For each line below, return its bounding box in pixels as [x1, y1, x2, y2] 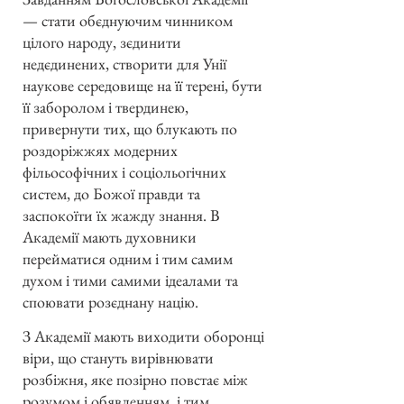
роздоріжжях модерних [23, 139, 178, 161]
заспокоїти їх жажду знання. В [23, 204, 220, 225]
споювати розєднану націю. [23, 290, 198, 312]
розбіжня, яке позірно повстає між [23, 369, 248, 390]
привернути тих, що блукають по [23, 117, 237, 139]
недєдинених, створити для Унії [23, 52, 226, 74]
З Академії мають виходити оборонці [23, 326, 264, 347]
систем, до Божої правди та [23, 182, 200, 204]
